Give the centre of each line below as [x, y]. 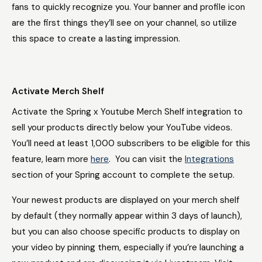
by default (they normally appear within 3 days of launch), [127, 216]
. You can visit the [147, 159]
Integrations [209, 159]
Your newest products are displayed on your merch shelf [125, 200]
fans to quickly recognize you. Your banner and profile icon [128, 7]
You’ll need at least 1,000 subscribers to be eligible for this [131, 143]
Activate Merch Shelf [58, 91]
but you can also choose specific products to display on [126, 232]
